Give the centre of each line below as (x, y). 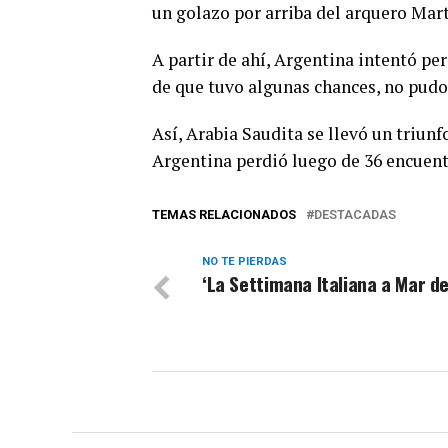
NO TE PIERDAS (244, 261)
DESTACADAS (355, 214)
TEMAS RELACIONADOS (224, 214)
